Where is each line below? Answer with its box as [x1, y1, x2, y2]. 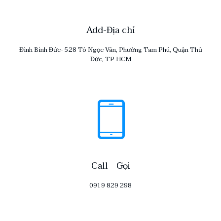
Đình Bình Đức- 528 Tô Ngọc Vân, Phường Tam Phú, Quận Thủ [19, 44, 202, 55]
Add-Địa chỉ [86, 23, 135, 38]
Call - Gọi [91, 158, 130, 174]
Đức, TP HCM [90, 54, 131, 65]
